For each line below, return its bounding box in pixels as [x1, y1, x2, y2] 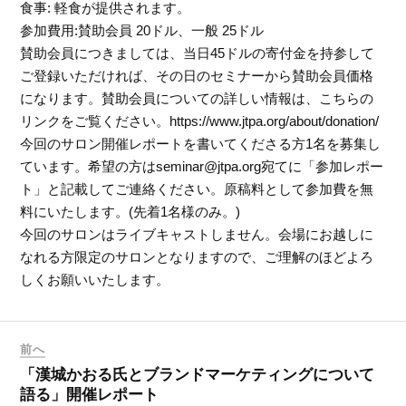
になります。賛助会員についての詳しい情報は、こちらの [20, 90, 374, 106]
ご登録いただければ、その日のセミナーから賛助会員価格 [20, 67, 374, 83]
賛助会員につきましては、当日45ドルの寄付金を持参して [20, 44, 375, 61]
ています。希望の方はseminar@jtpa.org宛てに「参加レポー [20, 158, 384, 174]
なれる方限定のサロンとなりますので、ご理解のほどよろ [20, 248, 374, 265]
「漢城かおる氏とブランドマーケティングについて [20, 366, 375, 384]
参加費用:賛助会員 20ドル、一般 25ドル [20, 22, 265, 38]
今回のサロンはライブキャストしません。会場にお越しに [20, 226, 374, 242]
